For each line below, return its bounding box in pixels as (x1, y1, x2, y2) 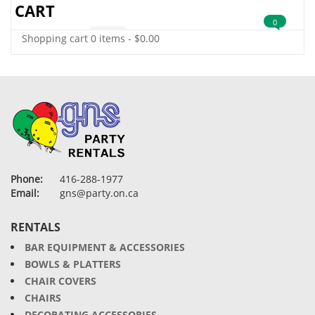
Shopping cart (22, 32, 88, 45)
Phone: (11, 172, 43, 186)
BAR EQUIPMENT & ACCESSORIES (25, 240, 185, 254)
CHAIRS (25, 291, 61, 304)
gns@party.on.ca (60, 186, 139, 200)
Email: (11, 186, 39, 200)
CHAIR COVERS (25, 274, 96, 288)
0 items (91, 32, 125, 45)
